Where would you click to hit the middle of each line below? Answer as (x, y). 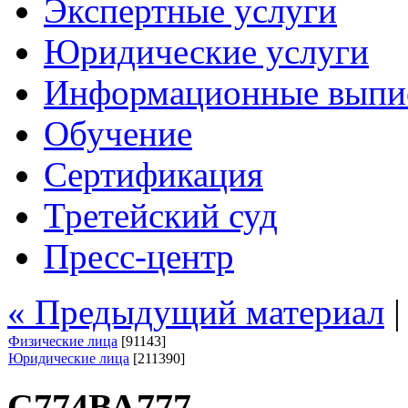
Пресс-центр (139, 256)
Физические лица (63, 341)
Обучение (118, 133)
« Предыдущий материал (196, 312)
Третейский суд (161, 215)
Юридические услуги (206, 51)
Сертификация (153, 174)
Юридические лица (69, 358)
